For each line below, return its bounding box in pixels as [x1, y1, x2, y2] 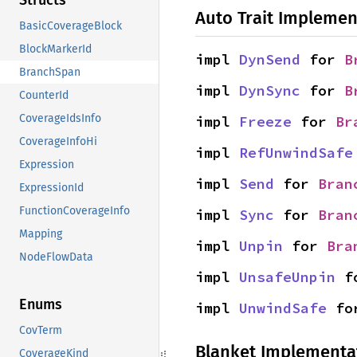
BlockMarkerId [19, 42, 92, 57]
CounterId [19, 88, 69, 103]
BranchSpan [19, 65, 80, 80]
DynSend [239, 50, 300, 69]
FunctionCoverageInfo [19, 204, 130, 218]
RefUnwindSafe [239, 143, 353, 163]
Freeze [239, 112, 292, 131]
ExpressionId [19, 181, 84, 195]
